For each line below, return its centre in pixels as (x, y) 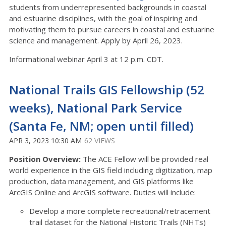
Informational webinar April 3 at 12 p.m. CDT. (86, 59)
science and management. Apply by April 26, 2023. (96, 40)
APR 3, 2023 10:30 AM (45, 140)
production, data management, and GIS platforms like (101, 181)
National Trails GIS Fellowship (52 (107, 90)
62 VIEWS (100, 140)
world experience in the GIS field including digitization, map (111, 170)
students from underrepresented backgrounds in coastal (108, 7)
